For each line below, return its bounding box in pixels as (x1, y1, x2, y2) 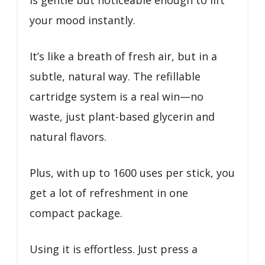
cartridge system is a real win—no (30, 89, 203, 104)
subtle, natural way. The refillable (30, 69, 201, 83)
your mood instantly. (30, 12, 135, 27)
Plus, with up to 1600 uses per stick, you (30, 165, 235, 180)
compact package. (30, 205, 122, 220)
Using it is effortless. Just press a (30, 241, 198, 256)
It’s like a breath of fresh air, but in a (30, 49, 217, 63)
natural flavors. (30, 129, 106, 144)
